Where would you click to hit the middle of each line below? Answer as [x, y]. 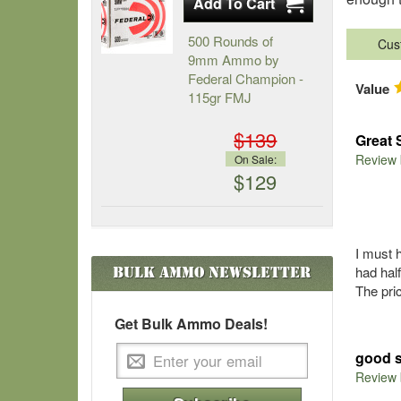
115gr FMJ [219, 97]
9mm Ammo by [233, 60]
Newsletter [258, 273]
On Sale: [255, 159]
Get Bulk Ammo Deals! [191, 324]
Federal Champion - [245, 78]
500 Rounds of [230, 41]
